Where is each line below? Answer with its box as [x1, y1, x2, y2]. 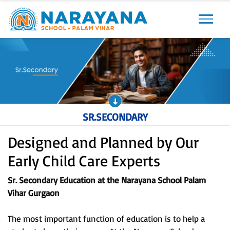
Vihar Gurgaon [8, 187, 60, 199]
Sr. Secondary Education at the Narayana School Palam [8, 175, 206, 186]
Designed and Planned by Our [8, 132, 199, 152]
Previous [16, 38, 37, 44]
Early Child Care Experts [8, 151, 160, 170]
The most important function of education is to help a [8, 213, 205, 224]
